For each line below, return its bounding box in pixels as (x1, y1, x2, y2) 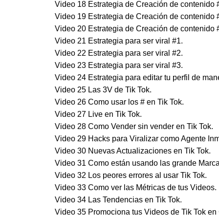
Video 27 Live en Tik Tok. (55, 110, 142, 119)
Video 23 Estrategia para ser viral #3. (55, 61, 183, 70)
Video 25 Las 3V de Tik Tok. (55, 86, 152, 94)
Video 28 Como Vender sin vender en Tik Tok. (55, 122, 213, 131)
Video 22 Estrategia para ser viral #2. (55, 49, 183, 58)
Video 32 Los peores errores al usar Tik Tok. (55, 171, 207, 180)
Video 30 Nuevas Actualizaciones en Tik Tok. (55, 147, 211, 155)
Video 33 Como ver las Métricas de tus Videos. (55, 183, 217, 192)
